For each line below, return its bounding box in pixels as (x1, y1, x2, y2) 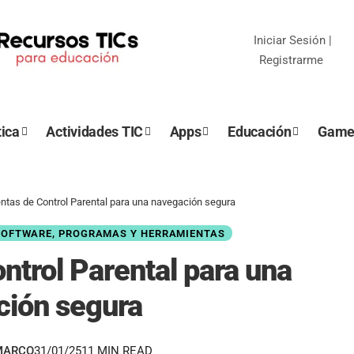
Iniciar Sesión (253, 32, 326, 47)
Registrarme (258, 52, 323, 67)
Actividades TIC (46, 123, 143, 141)
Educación (228, 123, 292, 141)
